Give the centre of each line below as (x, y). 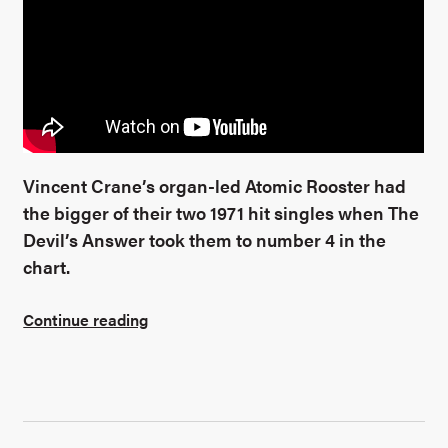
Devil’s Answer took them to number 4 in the (205, 240)
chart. (47, 267)
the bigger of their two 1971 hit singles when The (221, 213)
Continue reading (86, 319)
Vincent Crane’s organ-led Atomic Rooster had (215, 186)
